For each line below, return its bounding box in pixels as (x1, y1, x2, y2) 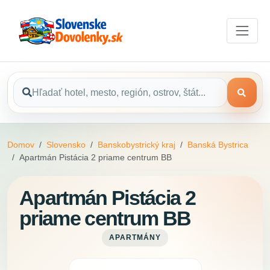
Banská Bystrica (187, 140, 248, 150)
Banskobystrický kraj (98, 140, 175, 150)
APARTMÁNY (109, 234, 161, 242)
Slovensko (46, 140, 86, 150)
